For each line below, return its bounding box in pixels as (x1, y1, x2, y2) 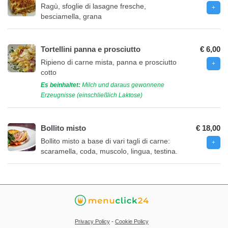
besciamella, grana (41, 12, 102, 20)
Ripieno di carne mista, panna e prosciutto (41, 58, 177, 66)
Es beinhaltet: (41, 81, 80, 89)
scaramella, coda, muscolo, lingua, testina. (41, 147, 178, 155)
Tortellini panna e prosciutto (41, 44, 140, 53)
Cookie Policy (115, 218, 149, 225)
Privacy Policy (75, 218, 110, 225)
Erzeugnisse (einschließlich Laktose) (41, 91, 142, 99)
